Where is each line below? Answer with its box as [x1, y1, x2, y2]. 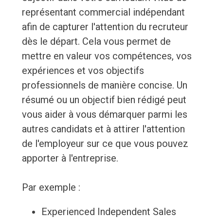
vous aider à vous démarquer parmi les [21, 109, 187, 121]
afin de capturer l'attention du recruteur [21, 21, 188, 33]
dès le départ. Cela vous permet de [21, 36, 171, 48]
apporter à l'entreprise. [21, 152, 118, 164]
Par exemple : [21, 182, 80, 194]
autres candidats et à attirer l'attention [21, 123, 185, 135]
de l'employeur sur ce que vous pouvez [21, 138, 188, 150]
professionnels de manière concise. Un [21, 79, 187, 91]
